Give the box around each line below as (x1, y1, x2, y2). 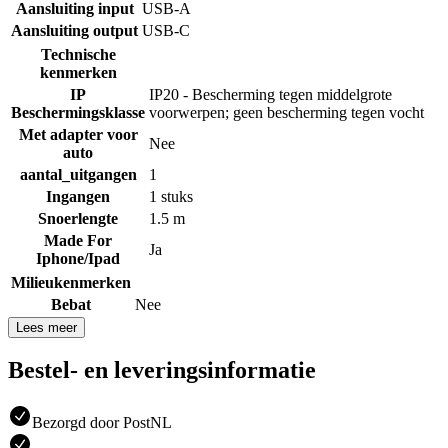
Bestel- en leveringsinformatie (8, 357, 316, 384)
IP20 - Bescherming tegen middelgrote (149, 85, 392, 103)
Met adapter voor (18, 125, 138, 143)
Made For (44, 231, 112, 249)
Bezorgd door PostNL (32, 414, 172, 432)
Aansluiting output (11, 21, 138, 39)
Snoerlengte (38, 209, 118, 227)
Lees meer (16, 319, 77, 335)
